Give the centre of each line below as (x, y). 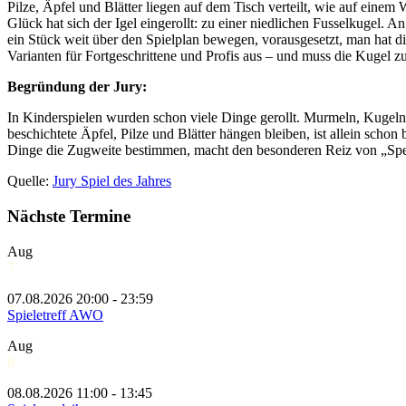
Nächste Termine (69, 217)
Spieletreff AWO (55, 314)
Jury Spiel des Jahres (112, 181)
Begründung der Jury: (77, 87)
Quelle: (30, 181)
